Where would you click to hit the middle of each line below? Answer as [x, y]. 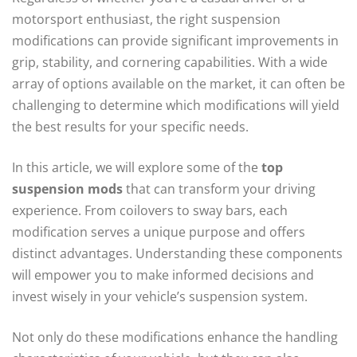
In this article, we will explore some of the [137, 167]
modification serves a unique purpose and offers [159, 231]
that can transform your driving [219, 188]
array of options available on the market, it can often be [178, 83]
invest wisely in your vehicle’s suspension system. [160, 296]
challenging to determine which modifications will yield [176, 105]
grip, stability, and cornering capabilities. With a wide [170, 62]
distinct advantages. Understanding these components [177, 253]
